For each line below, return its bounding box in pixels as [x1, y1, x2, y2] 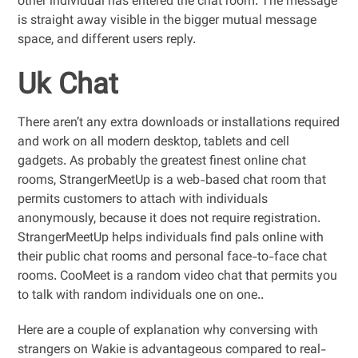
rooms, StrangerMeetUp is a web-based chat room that [18, 171, 327, 191]
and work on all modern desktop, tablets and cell [18, 133, 290, 153]
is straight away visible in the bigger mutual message [18, 11, 317, 31]
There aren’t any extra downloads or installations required [18, 113, 340, 133]
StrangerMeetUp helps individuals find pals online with [18, 229, 324, 249]
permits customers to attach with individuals [18, 190, 268, 210]
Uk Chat [18, 64, 119, 109]
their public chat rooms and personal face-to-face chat [18, 248, 328, 268]
